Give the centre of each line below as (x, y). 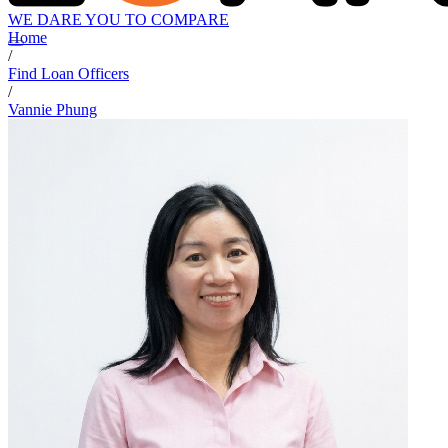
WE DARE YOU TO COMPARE (118, 20)
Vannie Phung (52, 110)
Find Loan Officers (68, 74)
